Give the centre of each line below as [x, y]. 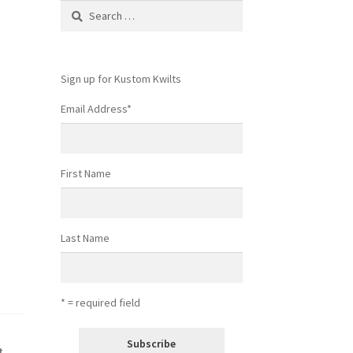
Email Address [93, 108]
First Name [85, 173]
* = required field [100, 303]
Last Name [85, 238]
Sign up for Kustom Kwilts [121, 78]
